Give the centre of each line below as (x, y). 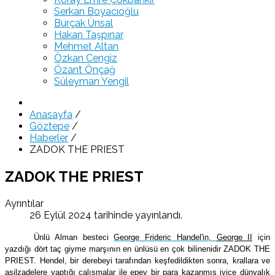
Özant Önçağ (85, 70)
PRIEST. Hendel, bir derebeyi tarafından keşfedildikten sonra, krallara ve (137, 260)
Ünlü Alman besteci (74, 237)
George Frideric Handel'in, (165, 237)
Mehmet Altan (86, 46)
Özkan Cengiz (86, 58)
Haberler (49, 138)
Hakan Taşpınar (89, 35)
